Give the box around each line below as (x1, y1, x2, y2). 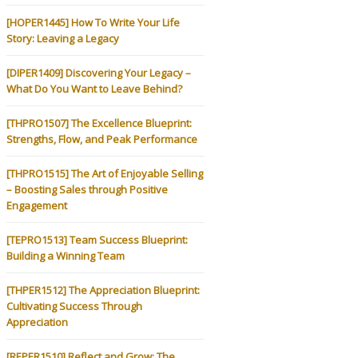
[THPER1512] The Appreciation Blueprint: (6, 282, 200, 297)
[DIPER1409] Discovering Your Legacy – (6, 65, 191, 80)
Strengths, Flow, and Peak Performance (6, 131, 197, 146)
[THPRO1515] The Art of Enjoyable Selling (6, 165, 203, 181)
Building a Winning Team (6, 248, 125, 263)
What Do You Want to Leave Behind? (6, 81, 182, 96)
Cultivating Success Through (6, 298, 142, 313)
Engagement (6, 197, 67, 213)
